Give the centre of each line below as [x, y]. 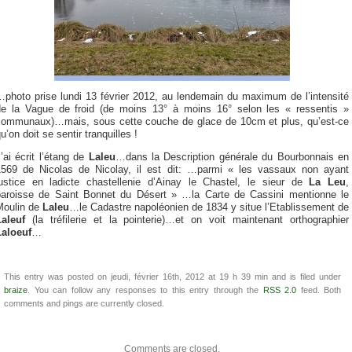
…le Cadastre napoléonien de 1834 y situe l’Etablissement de [209, 207]
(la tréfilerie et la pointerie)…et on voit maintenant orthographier [191, 220]
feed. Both [319, 290]
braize [16, 290]
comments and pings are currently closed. [84, 303]
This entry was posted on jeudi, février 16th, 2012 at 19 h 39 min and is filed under [172, 276]
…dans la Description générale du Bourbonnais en [232, 157]
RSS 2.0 [279, 290]
